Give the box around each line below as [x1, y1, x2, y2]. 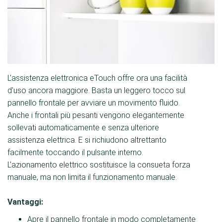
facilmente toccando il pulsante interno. [7, 147, 143, 157]
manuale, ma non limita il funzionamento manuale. [7, 172, 177, 182]
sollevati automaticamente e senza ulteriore [7, 122, 159, 132]
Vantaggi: [7, 197, 43, 207]
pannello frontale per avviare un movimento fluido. [7, 98, 180, 108]
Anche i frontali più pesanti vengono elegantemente [7, 110, 184, 120]
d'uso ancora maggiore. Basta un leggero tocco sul [7, 85, 185, 95]
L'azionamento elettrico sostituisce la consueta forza [7, 160, 190, 169]
